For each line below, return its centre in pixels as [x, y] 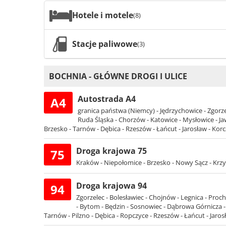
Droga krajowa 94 [111, 186]
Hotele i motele [103, 15]
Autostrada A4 [107, 99]
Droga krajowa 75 [111, 151]
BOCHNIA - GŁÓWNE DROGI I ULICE [118, 76]
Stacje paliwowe [105, 44]
